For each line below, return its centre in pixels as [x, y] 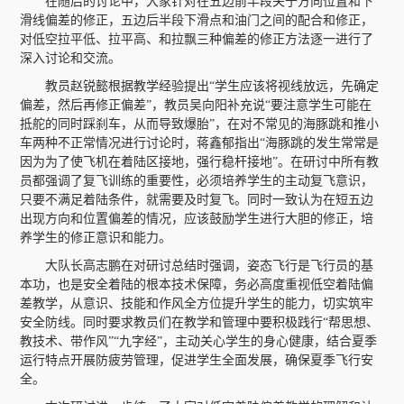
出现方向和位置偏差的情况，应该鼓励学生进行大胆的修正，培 [197, 219]
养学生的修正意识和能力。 [96, 238]
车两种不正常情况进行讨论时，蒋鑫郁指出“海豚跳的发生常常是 [200, 143]
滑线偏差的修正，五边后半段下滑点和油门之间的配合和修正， [197, 20]
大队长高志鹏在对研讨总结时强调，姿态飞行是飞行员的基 [210, 266]
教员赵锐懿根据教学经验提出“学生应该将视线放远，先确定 [212, 86]
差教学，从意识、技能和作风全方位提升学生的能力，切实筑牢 [197, 303]
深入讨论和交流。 [71, 58]
